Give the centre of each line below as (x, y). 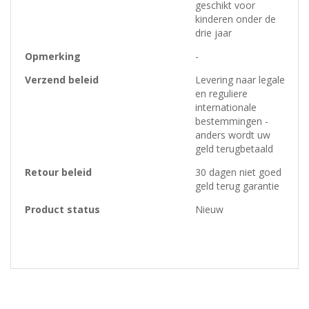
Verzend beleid (62, 79)
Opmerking (53, 56)
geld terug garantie (237, 186)
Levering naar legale (240, 79)
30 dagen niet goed (238, 172)
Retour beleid (58, 172)
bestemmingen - (232, 121)
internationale (226, 107)
